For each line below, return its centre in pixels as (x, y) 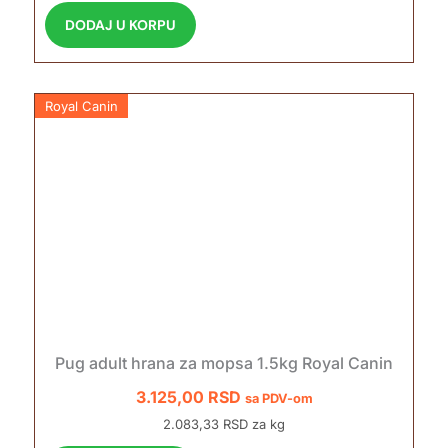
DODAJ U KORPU (120, 24)
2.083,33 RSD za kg (224, 423)
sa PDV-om (278, 398)
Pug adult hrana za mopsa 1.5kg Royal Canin (224, 362)
